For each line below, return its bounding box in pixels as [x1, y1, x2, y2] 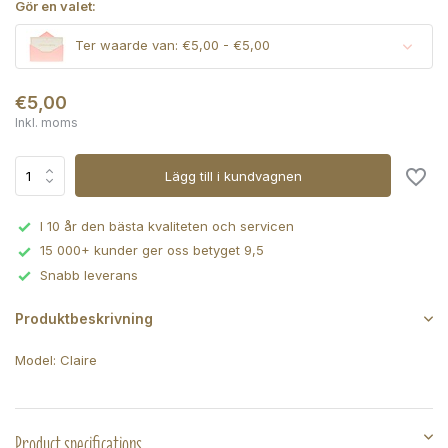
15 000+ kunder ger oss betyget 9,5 [40, 242, 264, 259]
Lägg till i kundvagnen [164, 167, 302, 184]
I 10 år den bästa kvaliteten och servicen [40, 218, 294, 234]
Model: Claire [15, 352, 97, 369]
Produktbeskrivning [15, 310, 153, 328]
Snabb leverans [40, 266, 138, 283]
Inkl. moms [15, 115, 78, 130]
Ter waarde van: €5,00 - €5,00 [71, 37, 270, 54]
